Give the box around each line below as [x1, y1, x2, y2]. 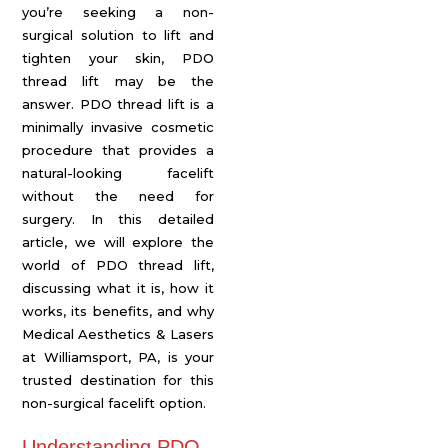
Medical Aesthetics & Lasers [22, 326, 214, 342]
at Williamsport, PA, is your [22, 349, 214, 365]
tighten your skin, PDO [22, 50, 214, 66]
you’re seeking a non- [22, 4, 214, 20]
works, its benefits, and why [22, 303, 214, 319]
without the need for [22, 188, 214, 204]
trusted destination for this [22, 372, 214, 388]
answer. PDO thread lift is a [22, 96, 214, 112]
